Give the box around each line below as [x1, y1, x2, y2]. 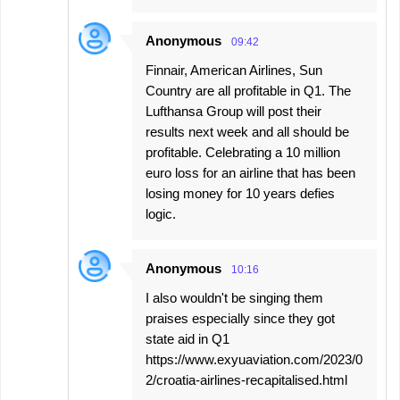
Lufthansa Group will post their [146, 104, 321, 120]
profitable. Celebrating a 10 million [146, 145, 340, 161]
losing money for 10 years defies [146, 186, 335, 202]
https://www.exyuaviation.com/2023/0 [146, 352, 362, 368]
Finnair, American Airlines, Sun [146, 62, 322, 79]
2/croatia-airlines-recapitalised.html [146, 372, 347, 388]
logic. [146, 206, 176, 222]
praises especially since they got [146, 311, 335, 327]
